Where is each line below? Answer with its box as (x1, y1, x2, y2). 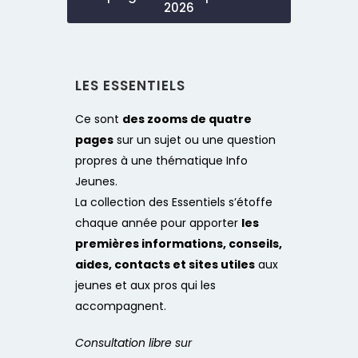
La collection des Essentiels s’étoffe (75, 194, 272, 211)
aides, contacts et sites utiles (75, 257, 255, 273)
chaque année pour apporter (75, 215, 241, 232)
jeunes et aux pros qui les (75, 277, 216, 294)
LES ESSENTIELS (75, 76, 185, 96)
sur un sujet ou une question (113, 132, 276, 149)
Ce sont (75, 111, 122, 128)
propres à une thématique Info (75, 153, 248, 169)
